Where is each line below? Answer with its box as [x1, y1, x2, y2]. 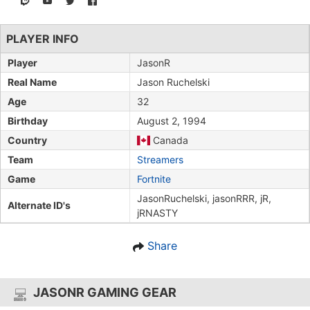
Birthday [8, 115, 48, 127]
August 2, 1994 [137, 115, 206, 127]
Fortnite [137, 173, 171, 185]
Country [8, 134, 47, 147]
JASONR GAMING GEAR [33, 285, 176, 300]
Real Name [8, 76, 57, 89]
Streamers [137, 154, 183, 166]
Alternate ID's [8, 199, 71, 212]
